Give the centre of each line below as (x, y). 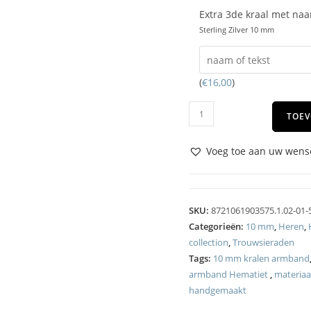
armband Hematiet (229, 274)
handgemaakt (218, 290)
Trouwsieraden (263, 242)
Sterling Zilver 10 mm (237, 30)
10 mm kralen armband (261, 258)
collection (209, 242)
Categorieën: (217, 226)
